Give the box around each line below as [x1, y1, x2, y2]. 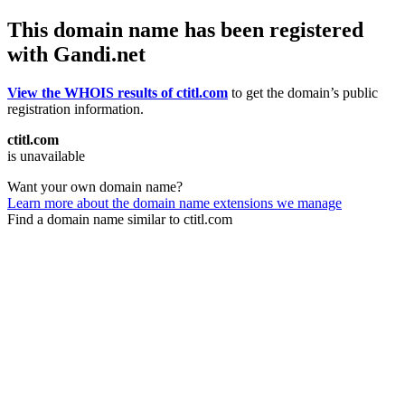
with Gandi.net [7, 42, 146, 66]
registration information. [7, 100, 144, 117]
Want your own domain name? [7, 178, 183, 194]
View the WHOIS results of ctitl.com [7, 84, 228, 100]
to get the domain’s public [228, 84, 378, 100]
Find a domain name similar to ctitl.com [7, 211, 232, 227]
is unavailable [7, 147, 85, 164]
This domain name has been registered [7, 17, 363, 42]
